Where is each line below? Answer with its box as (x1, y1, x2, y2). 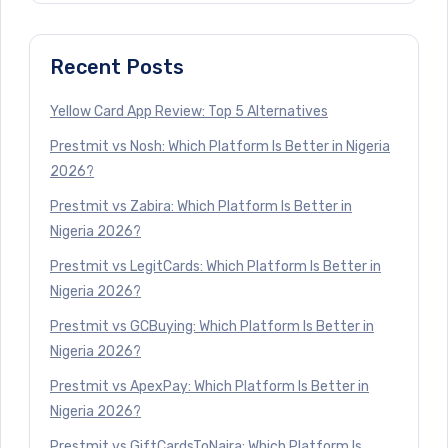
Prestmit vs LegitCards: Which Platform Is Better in (50, 257, 381, 275)
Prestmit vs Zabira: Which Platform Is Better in (50, 197, 352, 215)
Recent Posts (50, 54, 184, 79)
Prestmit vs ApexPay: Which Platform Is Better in (50, 377, 369, 395)
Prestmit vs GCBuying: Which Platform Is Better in (50, 317, 374, 335)
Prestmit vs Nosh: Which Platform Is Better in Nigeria (50, 137, 390, 155)
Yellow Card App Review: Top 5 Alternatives (50, 102, 328, 120)
